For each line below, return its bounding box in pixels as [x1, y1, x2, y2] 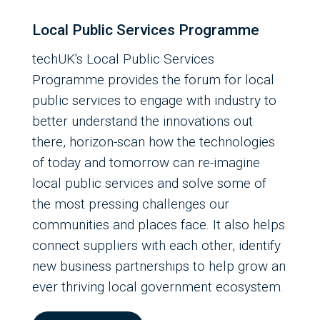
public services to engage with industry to [32, 92, 276, 109]
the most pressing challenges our [32, 196, 229, 213]
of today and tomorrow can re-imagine [32, 154, 260, 171]
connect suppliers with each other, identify [32, 237, 281, 254]
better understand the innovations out [32, 113, 253, 130]
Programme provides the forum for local [32, 71, 274, 89]
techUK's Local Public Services [32, 51, 214, 68]
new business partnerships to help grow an [32, 258, 286, 275]
